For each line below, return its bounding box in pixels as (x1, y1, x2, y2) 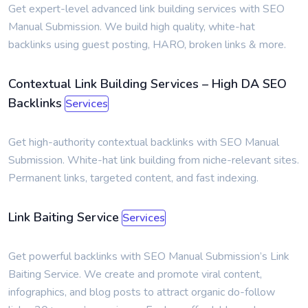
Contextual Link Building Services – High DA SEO (8, 76, 287, 92)
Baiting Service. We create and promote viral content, (8, 267, 262, 282)
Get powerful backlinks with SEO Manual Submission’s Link (8, 249, 289, 264)
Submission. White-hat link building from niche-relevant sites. (8, 153, 299, 168)
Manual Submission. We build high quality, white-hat (8, 19, 255, 34)
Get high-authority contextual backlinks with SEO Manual (8, 135, 279, 150)
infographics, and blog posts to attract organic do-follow (8, 285, 275, 300)
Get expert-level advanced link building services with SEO (8, 1, 285, 16)
